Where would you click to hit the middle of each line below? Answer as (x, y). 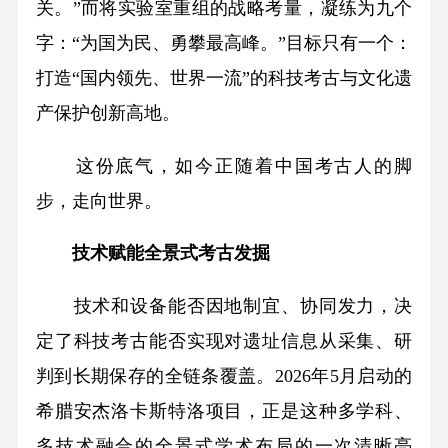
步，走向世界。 (98, 200)
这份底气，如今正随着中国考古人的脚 (224, 165)
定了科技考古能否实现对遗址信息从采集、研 (224, 341)
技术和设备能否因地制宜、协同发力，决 (224, 306)
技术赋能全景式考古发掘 (152, 253)
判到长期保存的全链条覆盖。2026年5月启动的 (224, 376)
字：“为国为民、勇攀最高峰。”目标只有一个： (224, 42)
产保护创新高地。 (107, 112)
